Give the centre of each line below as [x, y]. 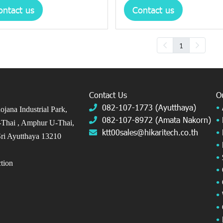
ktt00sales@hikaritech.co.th [150, 132]
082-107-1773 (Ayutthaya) [149, 108]
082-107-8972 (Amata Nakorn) [157, 120]
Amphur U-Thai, [49, 123]
